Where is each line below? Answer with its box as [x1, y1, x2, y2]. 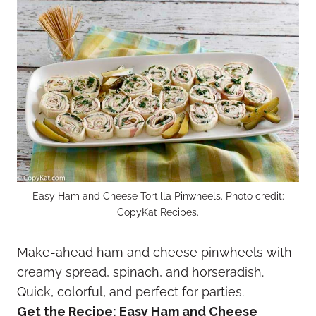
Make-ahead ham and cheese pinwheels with [17, 244, 292, 260]
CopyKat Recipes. [117, 205, 199, 218]
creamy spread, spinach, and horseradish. [17, 264, 264, 279]
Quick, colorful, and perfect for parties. [17, 284, 244, 299]
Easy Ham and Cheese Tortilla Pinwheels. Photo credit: [32, 189, 284, 202]
